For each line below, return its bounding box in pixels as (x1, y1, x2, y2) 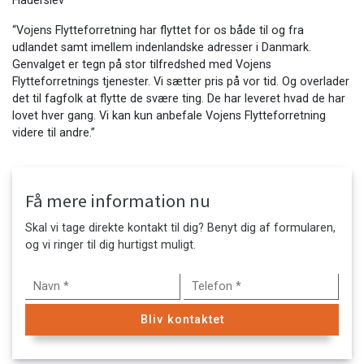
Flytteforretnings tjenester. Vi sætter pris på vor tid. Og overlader (12, 75, 349, 89)
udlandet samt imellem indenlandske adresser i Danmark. (12, 41, 311, 54)
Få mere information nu (25, 189, 210, 212)
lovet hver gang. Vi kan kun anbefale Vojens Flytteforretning (12, 109, 326, 123)
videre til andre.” (12, 126, 95, 140)
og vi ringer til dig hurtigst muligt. (25, 237, 196, 252)
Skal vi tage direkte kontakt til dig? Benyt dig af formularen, (25, 220, 336, 235)
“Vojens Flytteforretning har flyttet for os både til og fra (12, 24, 304, 37)
